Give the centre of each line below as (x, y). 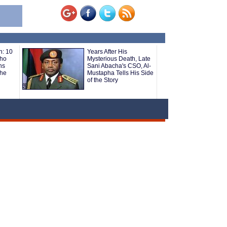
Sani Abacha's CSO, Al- (119, 66)
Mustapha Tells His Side (120, 73)
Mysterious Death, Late (119, 59)
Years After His (107, 52)
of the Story (103, 80)
